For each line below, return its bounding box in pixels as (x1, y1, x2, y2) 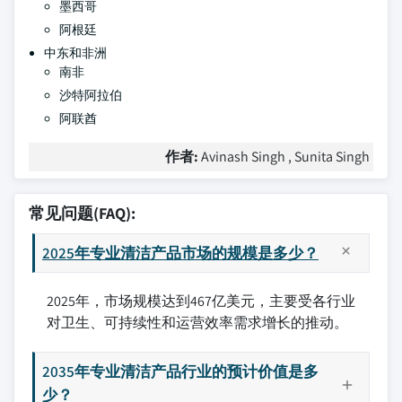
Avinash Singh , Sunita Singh (201, 146, 370, 166)
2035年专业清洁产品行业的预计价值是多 (42, 360, 319, 381)
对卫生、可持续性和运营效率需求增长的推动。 (47, 312, 348, 332)
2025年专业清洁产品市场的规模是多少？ (42, 241, 319, 263)
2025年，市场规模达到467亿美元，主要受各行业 (47, 291, 355, 310)
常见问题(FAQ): (29, 202, 135, 223)
